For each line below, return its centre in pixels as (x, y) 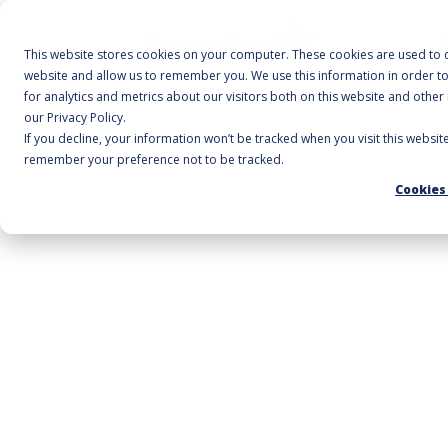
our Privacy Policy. (75, 117)
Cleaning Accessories (255, 147)
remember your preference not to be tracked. (154, 159)
